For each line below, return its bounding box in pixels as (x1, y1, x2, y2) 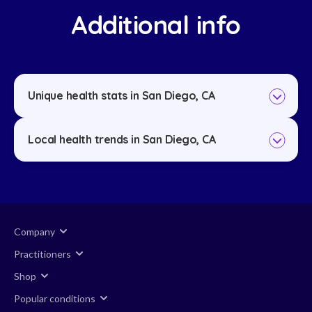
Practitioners (14, 247, 71, 260)
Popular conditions (14, 292, 95, 304)
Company (14, 225, 55, 237)
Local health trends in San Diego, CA (28, 132, 215, 147)
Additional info (71, 9, 241, 41)
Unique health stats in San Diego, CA (28, 88, 214, 103)
